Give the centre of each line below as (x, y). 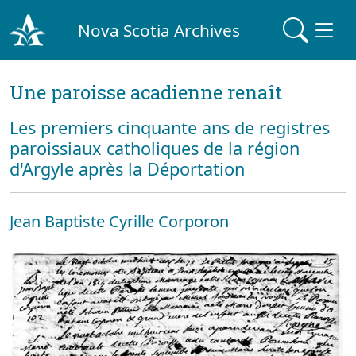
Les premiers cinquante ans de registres (170, 128)
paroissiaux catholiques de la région (155, 148)
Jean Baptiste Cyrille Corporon (119, 221)
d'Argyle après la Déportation (127, 169)
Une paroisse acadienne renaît (146, 92)
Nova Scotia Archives (159, 30)
